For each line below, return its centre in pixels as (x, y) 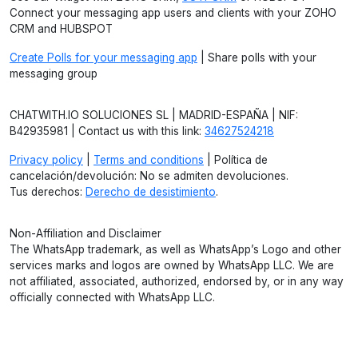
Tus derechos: (48, 192)
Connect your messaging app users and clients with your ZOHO (173, 13)
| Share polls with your (257, 58)
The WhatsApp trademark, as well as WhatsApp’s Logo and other (175, 249)
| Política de (236, 160)
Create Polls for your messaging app (103, 58)
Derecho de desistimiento (151, 192)
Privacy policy (46, 160)
